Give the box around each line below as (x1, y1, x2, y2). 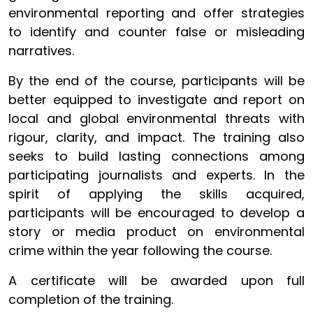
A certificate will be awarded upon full (8, 272, 305, 289)
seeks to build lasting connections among (8, 147, 305, 165)
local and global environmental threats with (8, 110, 305, 127)
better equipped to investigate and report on (8, 91, 305, 108)
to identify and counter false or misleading (8, 23, 305, 41)
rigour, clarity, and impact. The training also (8, 129, 305, 146)
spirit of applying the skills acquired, (8, 185, 305, 203)
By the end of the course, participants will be (8, 72, 305, 89)
